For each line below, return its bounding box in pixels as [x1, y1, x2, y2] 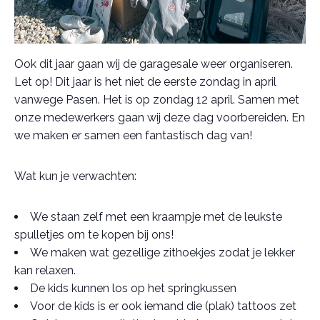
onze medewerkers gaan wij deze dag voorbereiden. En [14, 110, 305, 124]
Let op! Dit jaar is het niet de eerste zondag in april [14, 74, 276, 89]
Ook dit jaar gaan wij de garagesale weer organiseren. [14, 56, 293, 71]
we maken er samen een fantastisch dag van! [14, 128, 252, 142]
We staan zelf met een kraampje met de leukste [30, 209, 282, 224]
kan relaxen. [14, 263, 76, 277]
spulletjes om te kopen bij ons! [14, 227, 174, 241]
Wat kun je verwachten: [14, 169, 136, 183]
